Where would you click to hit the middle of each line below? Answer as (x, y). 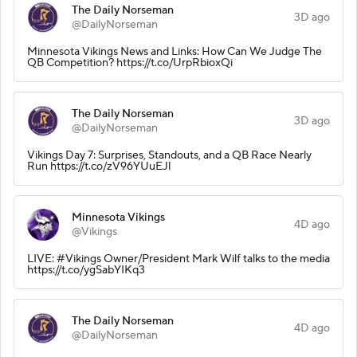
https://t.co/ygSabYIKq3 (86, 270)
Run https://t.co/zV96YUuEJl (99, 166)
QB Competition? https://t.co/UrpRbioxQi (130, 63)
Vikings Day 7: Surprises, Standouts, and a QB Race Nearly (169, 155)
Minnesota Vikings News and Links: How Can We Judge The (175, 51)
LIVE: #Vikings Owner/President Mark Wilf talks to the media (178, 259)
